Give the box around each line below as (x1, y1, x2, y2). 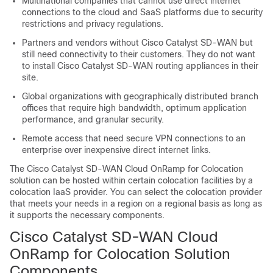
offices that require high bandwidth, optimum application (22, 102, 247, 113)
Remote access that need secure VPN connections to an (22, 133, 246, 143)
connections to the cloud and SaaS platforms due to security (22, 7, 263, 17)
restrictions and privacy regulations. (22, 18, 163, 29)
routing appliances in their (153, 60, 258, 71)
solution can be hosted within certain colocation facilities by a (10, 175, 253, 185)
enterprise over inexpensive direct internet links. (22, 144, 211, 155)
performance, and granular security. (22, 114, 164, 124)
